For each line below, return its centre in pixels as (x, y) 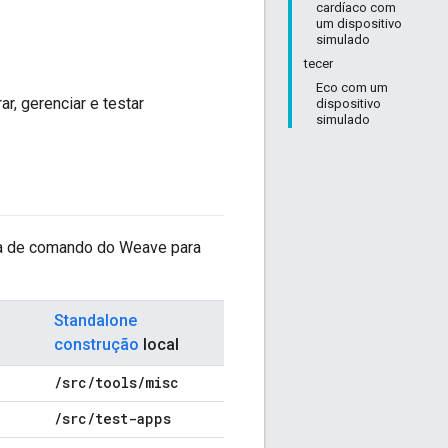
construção (96, 345)
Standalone (95, 321)
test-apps (133, 419)
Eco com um (352, 87)
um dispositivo (359, 23)
